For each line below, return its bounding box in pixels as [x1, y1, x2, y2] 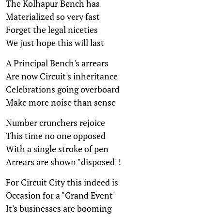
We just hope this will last [6, 37, 104, 49]
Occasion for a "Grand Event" [6, 189, 116, 201]
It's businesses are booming [6, 202, 111, 215]
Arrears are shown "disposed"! [6, 156, 121, 168]
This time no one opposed [6, 130, 106, 142]
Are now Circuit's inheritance [6, 70, 118, 82]
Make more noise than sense [6, 96, 116, 108]
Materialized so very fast [6, 11, 100, 23]
